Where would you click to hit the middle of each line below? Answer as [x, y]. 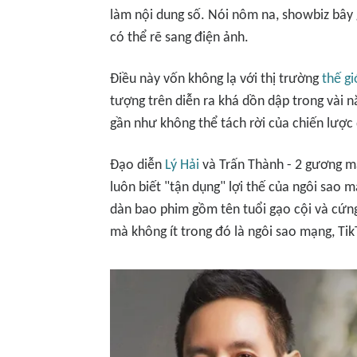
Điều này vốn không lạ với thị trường [216, 79]
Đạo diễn [137, 165]
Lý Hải [182, 165]
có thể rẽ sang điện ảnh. [179, 38]
